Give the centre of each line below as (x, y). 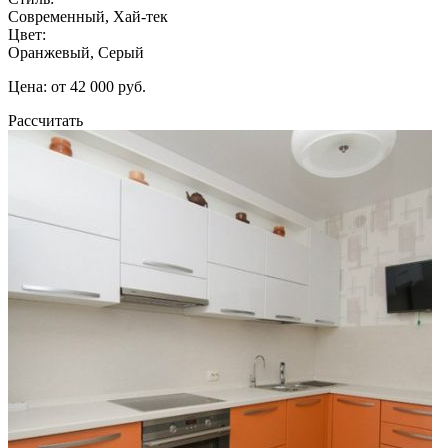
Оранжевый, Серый (76, 52)
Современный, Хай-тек (88, 16)
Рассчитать (45, 120)
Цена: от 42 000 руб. (77, 86)
